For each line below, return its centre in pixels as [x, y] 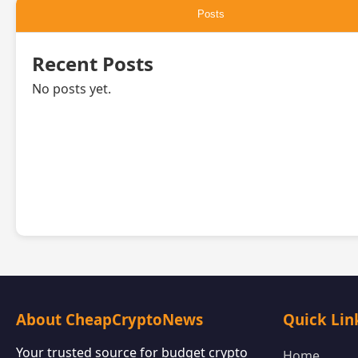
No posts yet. [72, 89]
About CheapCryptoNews [109, 319]
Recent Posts [93, 64]
